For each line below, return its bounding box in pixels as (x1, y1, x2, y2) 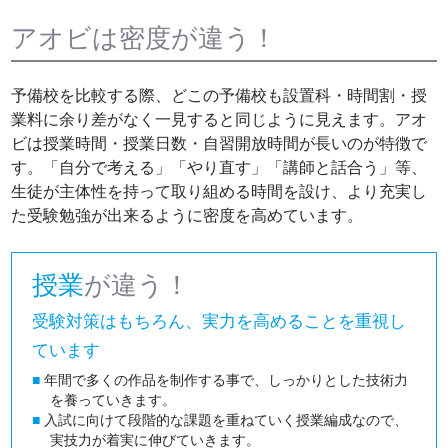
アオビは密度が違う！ (11, 23, 278, 54)
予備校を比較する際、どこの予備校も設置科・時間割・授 (11, 86, 428, 104)
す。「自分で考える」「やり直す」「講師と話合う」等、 (11, 158, 428, 176)
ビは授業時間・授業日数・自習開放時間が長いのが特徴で (11, 134, 428, 152)
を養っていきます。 (50, 391, 177, 408)
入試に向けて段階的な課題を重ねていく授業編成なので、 (40, 411, 409, 428)
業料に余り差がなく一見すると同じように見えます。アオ (11, 110, 428, 128)
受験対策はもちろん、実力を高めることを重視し (32, 310, 407, 331)
